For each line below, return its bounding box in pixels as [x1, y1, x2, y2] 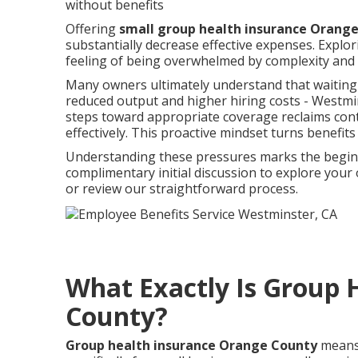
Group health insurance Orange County [66, 336, 317, 354]
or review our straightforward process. [66, 180, 298, 197]
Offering [66, 20, 119, 38]
